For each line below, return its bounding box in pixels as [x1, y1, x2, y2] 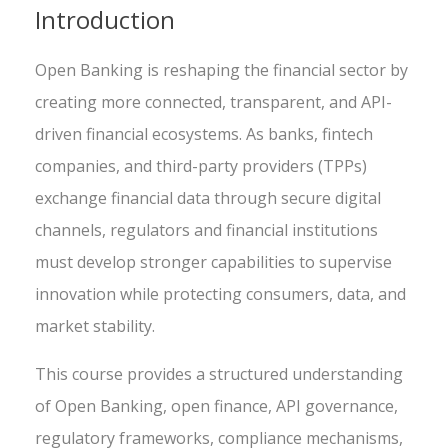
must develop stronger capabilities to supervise [35, 251, 392, 273]
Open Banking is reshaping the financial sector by [35, 59, 408, 81]
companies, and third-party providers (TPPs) [35, 155, 367, 177]
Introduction [35, 3, 175, 36]
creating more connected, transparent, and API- [35, 91, 392, 113]
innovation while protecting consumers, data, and [35, 283, 406, 305]
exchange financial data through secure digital [35, 187, 381, 209]
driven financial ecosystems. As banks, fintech [35, 123, 373, 145]
